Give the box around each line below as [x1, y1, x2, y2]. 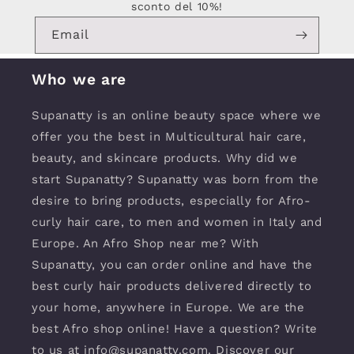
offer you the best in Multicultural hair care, [32, 130, 307, 144]
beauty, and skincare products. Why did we [32, 151, 298, 165]
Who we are [32, 70, 127, 88]
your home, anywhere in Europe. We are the [32, 300, 305, 314]
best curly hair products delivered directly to [32, 279, 312, 293]
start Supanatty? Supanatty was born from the [32, 172, 319, 186]
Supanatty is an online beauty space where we [32, 108, 322, 122]
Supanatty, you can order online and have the [32, 258, 313, 272]
